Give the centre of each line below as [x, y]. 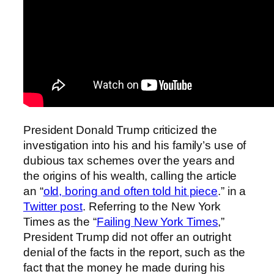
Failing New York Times [157, 221]
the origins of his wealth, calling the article [130, 176]
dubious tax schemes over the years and [129, 160]
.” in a [232, 191]
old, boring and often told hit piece [131, 191]
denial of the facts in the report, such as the [135, 252]
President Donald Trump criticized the [120, 130]
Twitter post [53, 206]
